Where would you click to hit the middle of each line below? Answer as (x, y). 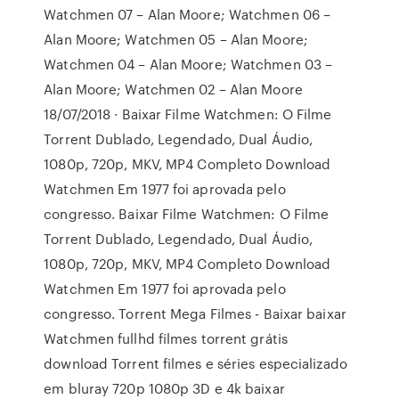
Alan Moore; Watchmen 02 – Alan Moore (173, 89)
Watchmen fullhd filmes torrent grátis (166, 338)
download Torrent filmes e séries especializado (195, 363)
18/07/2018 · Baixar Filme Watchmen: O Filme (188, 114)
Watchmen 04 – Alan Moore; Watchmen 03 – (188, 64)
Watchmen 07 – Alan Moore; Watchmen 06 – (187, 14)
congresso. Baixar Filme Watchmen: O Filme (187, 214)
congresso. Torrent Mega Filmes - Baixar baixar (195, 313)
